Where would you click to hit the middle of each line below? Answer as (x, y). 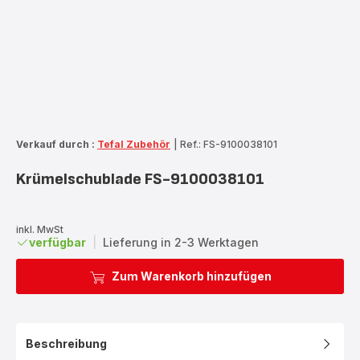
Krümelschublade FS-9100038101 (140, 179)
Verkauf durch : (55, 144)
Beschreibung (66, 343)
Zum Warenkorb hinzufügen (191, 276)
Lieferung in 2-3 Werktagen (181, 242)
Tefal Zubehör (134, 144)
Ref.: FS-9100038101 (229, 144)
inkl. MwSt (40, 229)
